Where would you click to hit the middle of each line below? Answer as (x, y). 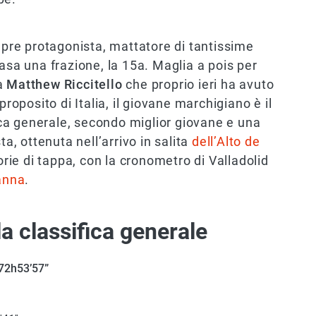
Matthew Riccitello (65, 85)
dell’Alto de (226, 142)
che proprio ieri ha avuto (198, 85)
